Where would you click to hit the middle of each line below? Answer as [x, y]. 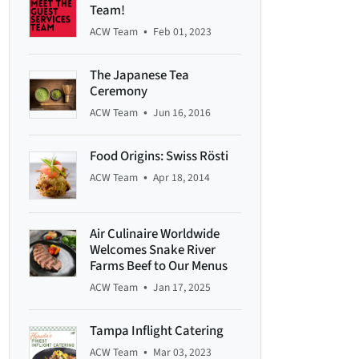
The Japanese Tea [140, 76]
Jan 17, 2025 [182, 288]
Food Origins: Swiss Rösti [159, 157]
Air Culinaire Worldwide [155, 234]
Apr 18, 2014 [182, 178]
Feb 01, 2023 [183, 32]
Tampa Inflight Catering [157, 331]
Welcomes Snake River [153, 250]
